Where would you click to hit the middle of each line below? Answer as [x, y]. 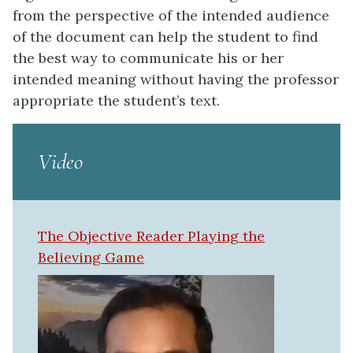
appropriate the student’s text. [116, 100]
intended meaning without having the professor [176, 79]
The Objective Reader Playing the [151, 236]
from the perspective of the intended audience [171, 15]
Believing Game [91, 257]
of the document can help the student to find [165, 36]
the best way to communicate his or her [148, 58]
